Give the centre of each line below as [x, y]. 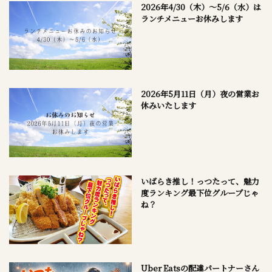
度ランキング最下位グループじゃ [199, 192]
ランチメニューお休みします [192, 19]
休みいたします [168, 106]
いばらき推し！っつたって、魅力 [200, 181]
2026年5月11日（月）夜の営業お [200, 94]
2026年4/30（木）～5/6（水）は [201, 7]
